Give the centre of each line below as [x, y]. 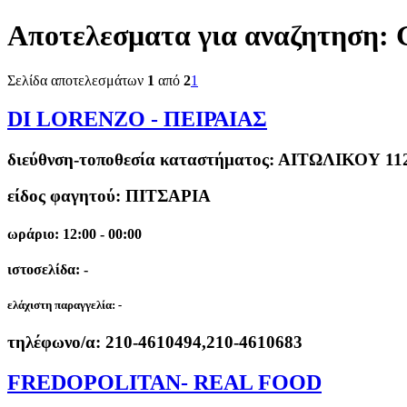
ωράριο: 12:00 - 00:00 [74, 233]
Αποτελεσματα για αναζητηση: [202, 36]
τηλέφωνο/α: [56, 342]
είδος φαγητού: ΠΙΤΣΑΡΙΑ [109, 196]
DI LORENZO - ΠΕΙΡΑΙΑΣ [137, 119]
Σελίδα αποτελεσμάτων [77, 80]
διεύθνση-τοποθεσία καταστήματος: [143, 159]
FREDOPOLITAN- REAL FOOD [164, 383]
